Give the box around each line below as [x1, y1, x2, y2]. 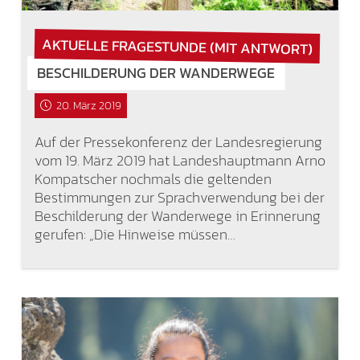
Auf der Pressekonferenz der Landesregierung [34, 130, 322, 153]
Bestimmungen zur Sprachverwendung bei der [34, 186, 325, 208]
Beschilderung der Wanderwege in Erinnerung [34, 204, 321, 227]
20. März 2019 [55, 96, 121, 114]
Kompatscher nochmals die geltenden [34, 167, 272, 190]
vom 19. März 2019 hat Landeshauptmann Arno [34, 149, 325, 171]
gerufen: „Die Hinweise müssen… [34, 223, 235, 245]
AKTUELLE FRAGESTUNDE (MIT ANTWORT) [41, 33, 313, 59]
